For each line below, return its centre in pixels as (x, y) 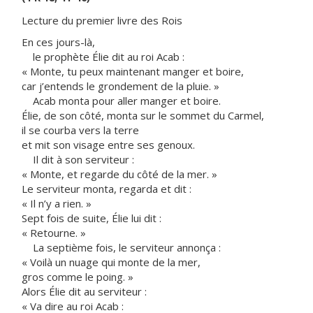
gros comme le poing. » (78, 277)
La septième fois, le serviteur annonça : (121, 247)
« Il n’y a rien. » (57, 203)
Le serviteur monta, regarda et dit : (107, 189)
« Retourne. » (54, 233)
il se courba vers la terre (80, 130)
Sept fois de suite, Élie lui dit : (92, 218)
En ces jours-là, (58, 42)
